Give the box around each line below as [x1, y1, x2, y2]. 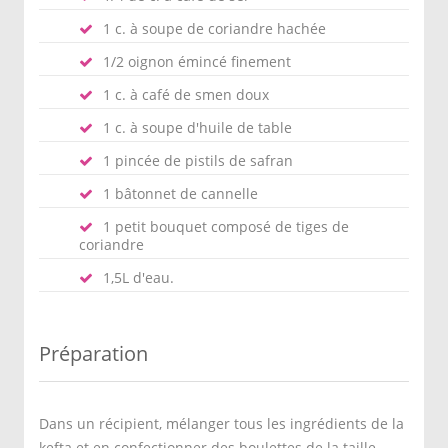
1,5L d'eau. [103, 268, 174, 287]
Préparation [39, 340, 148, 367]
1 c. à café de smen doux [103, 85, 269, 104]
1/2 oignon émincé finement [103, 52, 291, 71]
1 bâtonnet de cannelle [103, 184, 258, 203]
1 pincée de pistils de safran [103, 151, 293, 170]
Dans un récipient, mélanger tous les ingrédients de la [39, 414, 404, 433]
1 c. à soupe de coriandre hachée [103, 19, 326, 38]
